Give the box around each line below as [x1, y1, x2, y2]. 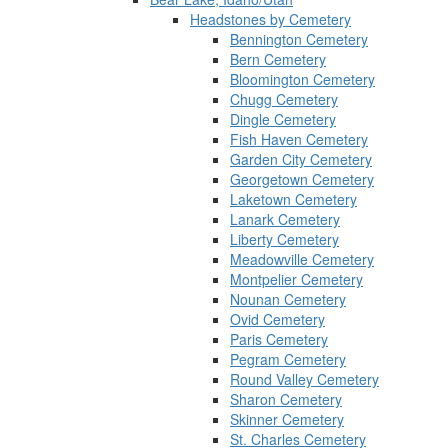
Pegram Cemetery [230, 349, 346, 369]
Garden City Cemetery [230, 149, 372, 169]
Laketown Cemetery [230, 189, 357, 209]
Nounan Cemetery [230, 289, 346, 309]
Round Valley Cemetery [230, 369, 379, 389]
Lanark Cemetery [230, 209, 340, 229]
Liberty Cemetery [230, 229, 339, 249]
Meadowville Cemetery [230, 249, 374, 269]
